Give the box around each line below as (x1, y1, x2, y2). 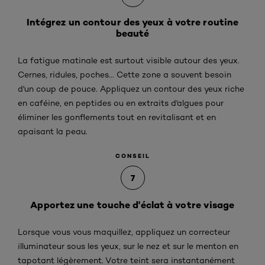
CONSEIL (115, 152, 150, 160)
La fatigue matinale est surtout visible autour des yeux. (18, 56, 240, 65)
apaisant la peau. (18, 127, 88, 136)
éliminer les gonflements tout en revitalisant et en (18, 112, 216, 122)
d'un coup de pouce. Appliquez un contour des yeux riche (18, 84, 244, 93)
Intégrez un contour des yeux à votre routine (26, 16, 239, 28)
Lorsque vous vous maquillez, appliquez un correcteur (18, 227, 230, 237)
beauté (115, 27, 150, 39)
